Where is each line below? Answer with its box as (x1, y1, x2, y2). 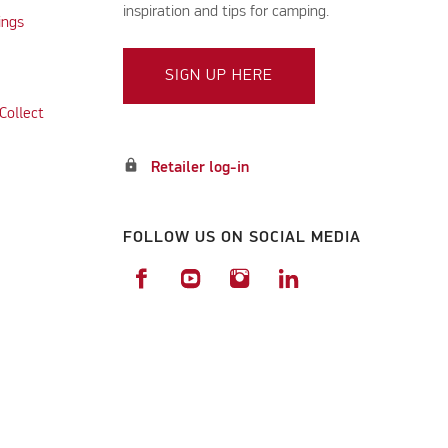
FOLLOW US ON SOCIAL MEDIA (122, 229, 361, 246)
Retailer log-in (150, 159, 249, 176)
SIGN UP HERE (164, 67, 273, 84)
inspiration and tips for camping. (122, 3, 333, 20)
